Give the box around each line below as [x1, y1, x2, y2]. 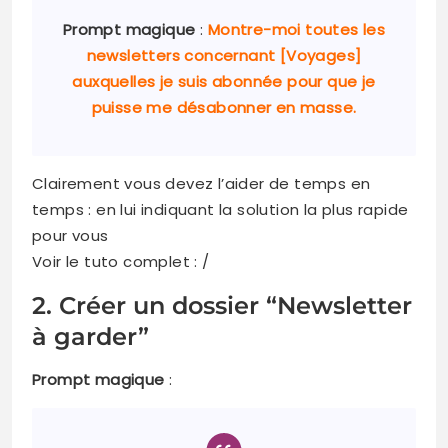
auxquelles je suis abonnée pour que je [72, 70, 376, 92]
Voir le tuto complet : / [32, 250, 210, 272]
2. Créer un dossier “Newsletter [32, 290, 412, 320]
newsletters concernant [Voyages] [86, 44, 362, 66]
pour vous [32, 224, 109, 246]
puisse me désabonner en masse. [91, 96, 357, 118]
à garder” [32, 321, 149, 351]
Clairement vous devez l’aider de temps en [32, 172, 371, 194]
